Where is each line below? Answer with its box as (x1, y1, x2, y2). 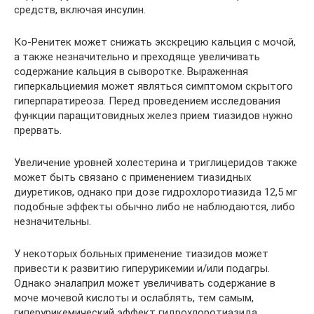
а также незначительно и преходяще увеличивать (14, 50, 260, 63)
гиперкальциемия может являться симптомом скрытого (14, 80, 293, 93)
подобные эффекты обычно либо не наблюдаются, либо (14, 200, 295, 213)
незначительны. (14, 215, 91, 228)
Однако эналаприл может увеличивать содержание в (14, 277, 275, 289)
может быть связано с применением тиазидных (14, 171, 251, 184)
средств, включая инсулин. (14, 4, 146, 16)
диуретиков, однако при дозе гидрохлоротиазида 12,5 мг (14, 186, 297, 198)
